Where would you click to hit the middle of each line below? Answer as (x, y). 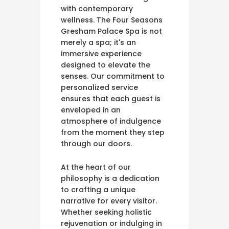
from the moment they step (113, 133)
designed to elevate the (106, 65)
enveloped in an (91, 110)
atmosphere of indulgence (111, 121)
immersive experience (101, 54)
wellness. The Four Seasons (112, 20)
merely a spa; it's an (98, 43)
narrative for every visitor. (109, 201)
